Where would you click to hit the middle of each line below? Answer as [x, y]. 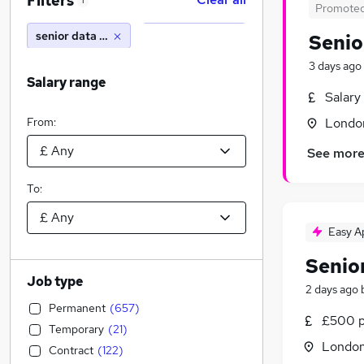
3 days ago [335, 66]
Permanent [77, 308]
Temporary [76, 329]
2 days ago [332, 290]
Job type [55, 282]
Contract [71, 350]
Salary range [66, 82]
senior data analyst [87, 36]
